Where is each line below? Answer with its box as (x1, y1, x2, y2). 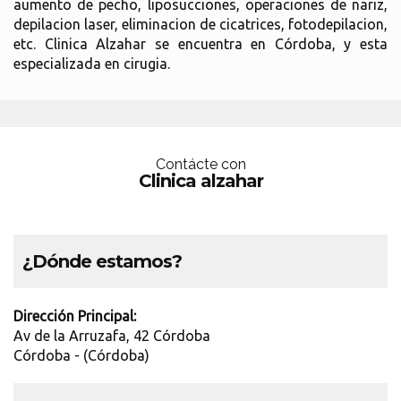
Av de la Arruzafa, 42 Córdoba (13, 328, 210, 344)
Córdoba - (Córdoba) (13, 347, 149, 363)
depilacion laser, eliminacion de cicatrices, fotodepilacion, (13, 16, 388, 32)
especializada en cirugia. (13, 55, 170, 72)
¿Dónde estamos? (22, 251, 182, 272)
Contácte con (155, 156, 246, 173)
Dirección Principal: (13, 308, 136, 324)
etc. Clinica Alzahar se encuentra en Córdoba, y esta (13, 36, 388, 52)
